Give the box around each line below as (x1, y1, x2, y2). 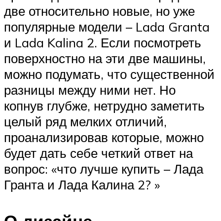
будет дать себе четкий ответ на (4, 145, 193, 161)
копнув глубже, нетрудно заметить (4, 98, 205, 114)
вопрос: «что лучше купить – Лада (4, 161, 203, 177)
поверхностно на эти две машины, (4, 50, 206, 67)
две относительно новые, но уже (4, 3, 195, 19)
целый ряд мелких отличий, (4, 113, 167, 130)
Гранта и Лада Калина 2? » (4, 177, 160, 193)
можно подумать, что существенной (4, 66, 215, 82)
